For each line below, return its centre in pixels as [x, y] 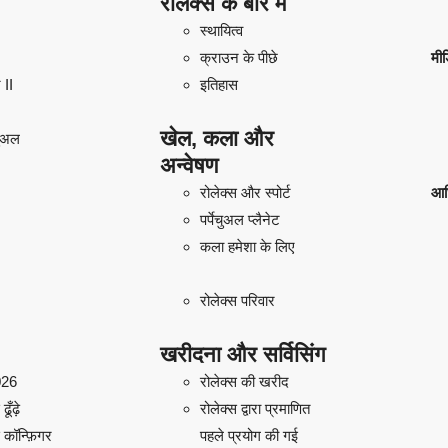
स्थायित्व [221, 30]
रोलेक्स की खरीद [244, 381]
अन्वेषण [188, 165]
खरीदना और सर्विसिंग [242, 354]
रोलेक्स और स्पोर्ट [245, 192]
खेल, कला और [216, 138]
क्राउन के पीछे [238, 57]
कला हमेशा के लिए [247, 246]
